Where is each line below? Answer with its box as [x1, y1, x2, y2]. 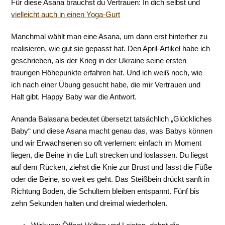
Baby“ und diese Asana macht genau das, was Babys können [11, 127, 213, 135]
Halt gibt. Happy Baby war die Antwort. [11, 92, 137, 101]
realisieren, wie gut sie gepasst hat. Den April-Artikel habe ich [11, 44, 210, 53]
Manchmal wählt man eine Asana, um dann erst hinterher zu [11, 32, 208, 41]
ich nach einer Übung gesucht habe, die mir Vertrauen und [11, 80, 201, 89]
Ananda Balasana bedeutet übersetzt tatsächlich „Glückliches [11, 115, 212, 123]
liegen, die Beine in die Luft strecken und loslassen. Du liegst [11, 151, 208, 159]
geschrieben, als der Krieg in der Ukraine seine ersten [11, 56, 187, 65]
